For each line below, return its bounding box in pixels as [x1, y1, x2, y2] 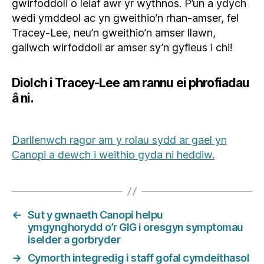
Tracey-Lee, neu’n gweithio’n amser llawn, [12, 26, 216, 39]
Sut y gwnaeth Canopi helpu [27, 208, 163, 221]
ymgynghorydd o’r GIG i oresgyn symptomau [27, 220, 243, 233]
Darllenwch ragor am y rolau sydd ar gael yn [12, 133, 227, 146]
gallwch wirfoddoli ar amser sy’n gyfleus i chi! [12, 41, 233, 54]
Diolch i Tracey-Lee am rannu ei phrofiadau [12, 75, 250, 90]
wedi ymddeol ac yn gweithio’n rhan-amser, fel [12, 11, 239, 24]
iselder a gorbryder [27, 233, 121, 246]
